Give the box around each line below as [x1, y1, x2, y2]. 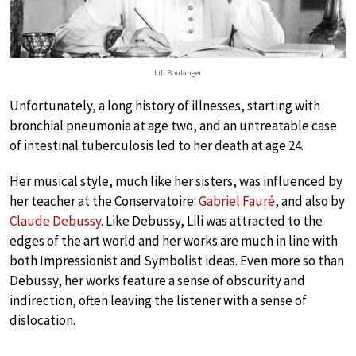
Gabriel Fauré [199, 192, 275, 210]
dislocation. [10, 311, 75, 329]
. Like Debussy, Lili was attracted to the [101, 211, 323, 230]
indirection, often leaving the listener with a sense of [10, 291, 307, 309]
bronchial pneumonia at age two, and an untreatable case [10, 116, 337, 134]
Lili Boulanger [154, 67, 202, 78]
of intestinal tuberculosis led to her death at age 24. [10, 136, 304, 154]
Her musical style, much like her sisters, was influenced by [10, 172, 342, 190]
